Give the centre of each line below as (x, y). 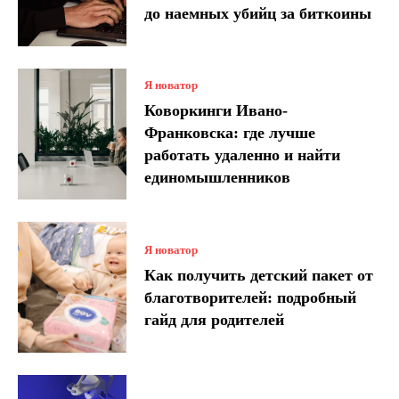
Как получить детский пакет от (259, 275)
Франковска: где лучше (230, 133)
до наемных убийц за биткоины (258, 14)
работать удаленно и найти (243, 155)
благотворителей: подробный (251, 297)
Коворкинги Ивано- (216, 111)
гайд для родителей (215, 319)
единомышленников (218, 178)
